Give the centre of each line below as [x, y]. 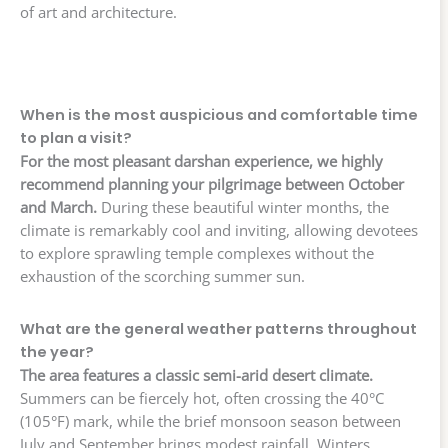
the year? [57, 352]
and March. [58, 207]
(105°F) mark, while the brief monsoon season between [210, 421]
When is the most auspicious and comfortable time [219, 115]
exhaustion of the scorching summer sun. [162, 276]
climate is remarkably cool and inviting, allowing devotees [219, 230]
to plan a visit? [76, 138]
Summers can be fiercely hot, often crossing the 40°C [202, 398]
